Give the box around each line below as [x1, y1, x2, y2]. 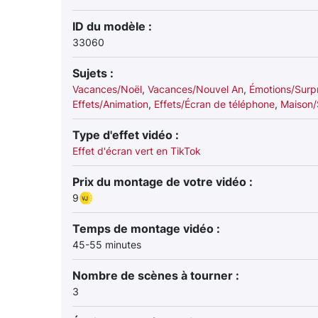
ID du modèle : [72, 19, 152, 33]
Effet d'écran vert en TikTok [72, 145, 201, 157]
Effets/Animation [72, 98, 148, 110]
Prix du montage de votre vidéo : [72, 175, 253, 189]
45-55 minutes [72, 238, 141, 251]
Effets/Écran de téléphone [154, 98, 275, 110]
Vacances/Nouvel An [148, 83, 243, 95]
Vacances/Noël [72, 83, 142, 95]
